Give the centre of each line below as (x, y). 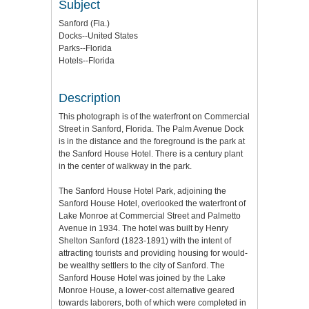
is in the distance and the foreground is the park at (152, 142)
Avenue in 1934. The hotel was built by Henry (143, 229)
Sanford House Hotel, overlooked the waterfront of (152, 204)
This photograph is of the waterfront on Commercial (154, 117)
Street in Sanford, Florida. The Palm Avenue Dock (151, 129)
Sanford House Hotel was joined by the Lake (142, 278)
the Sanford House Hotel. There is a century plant (151, 154)
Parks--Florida (85, 49)
